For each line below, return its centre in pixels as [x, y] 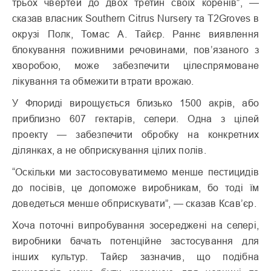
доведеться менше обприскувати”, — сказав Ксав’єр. [134, 204]
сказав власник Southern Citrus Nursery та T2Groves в [135, 18]
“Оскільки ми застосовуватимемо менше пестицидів [135, 172]
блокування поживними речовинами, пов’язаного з [135, 50]
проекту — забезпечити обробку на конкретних [135, 135]
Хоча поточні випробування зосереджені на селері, [135, 225]
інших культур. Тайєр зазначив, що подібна [135, 257]
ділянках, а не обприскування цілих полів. [109, 150]
